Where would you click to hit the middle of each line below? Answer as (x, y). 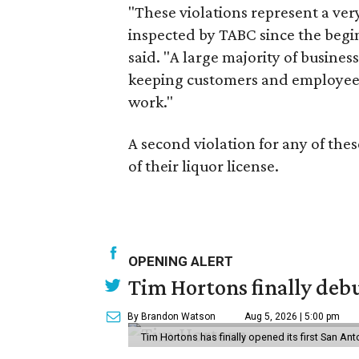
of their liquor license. (204, 165)
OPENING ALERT (181, 261)
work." (151, 101)
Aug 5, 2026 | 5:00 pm (292, 316)
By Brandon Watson (171, 316)
